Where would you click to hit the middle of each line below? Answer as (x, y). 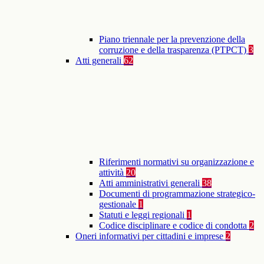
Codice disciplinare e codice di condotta (174, 226)
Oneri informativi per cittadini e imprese (151, 236)
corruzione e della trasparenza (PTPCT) (174, 50)
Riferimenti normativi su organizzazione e (176, 162)
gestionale (119, 204)
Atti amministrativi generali (151, 183)
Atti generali (100, 61)
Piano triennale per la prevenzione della (172, 39)
